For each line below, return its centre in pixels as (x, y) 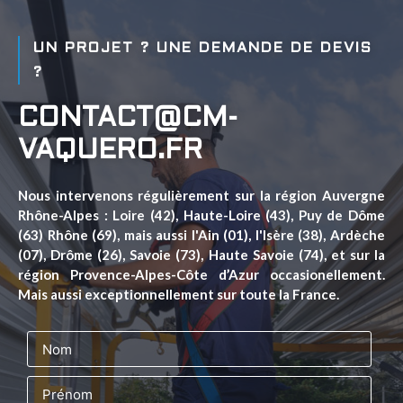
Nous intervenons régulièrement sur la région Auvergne (201, 196)
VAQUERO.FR (110, 152)
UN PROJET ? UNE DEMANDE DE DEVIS (203, 49)
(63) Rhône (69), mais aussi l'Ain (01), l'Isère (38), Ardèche (201, 235)
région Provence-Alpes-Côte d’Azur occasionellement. (201, 275)
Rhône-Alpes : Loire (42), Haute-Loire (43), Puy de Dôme (201, 215)
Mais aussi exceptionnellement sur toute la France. (179, 295)
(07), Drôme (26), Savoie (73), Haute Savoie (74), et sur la (201, 255)
